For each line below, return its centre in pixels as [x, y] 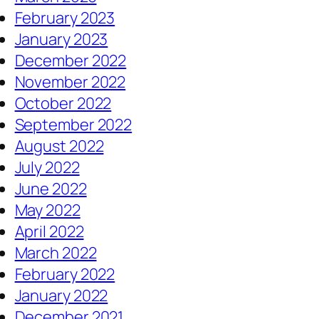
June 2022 [51, 189]
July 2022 [47, 168]
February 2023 [65, 18]
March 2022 [56, 253]
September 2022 [73, 125]
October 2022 [63, 104]
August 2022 [59, 146]
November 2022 [70, 82]
